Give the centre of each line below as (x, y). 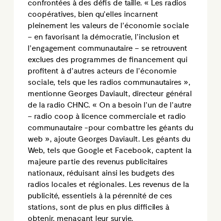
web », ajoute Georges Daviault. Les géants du (109, 139)
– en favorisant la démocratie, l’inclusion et (104, 37)
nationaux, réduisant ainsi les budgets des (101, 173)
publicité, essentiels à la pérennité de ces (100, 196)
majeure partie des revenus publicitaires (98, 162)
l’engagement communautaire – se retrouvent (108, 48)
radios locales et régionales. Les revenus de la (108, 184)
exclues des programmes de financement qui (108, 60)
